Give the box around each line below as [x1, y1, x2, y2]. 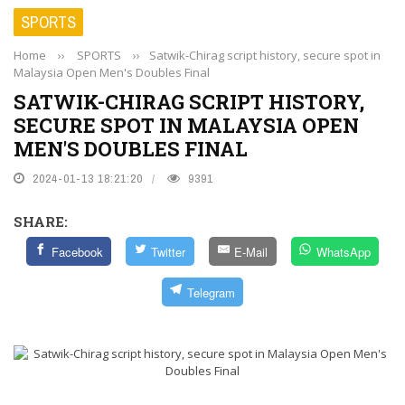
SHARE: [14, 212, 68, 231]
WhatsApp [316, 242, 371, 260]
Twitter [151, 242, 186, 260]
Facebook [51, 242, 103, 260]
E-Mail [233, 242, 268, 260]
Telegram [186, 283, 235, 301]
